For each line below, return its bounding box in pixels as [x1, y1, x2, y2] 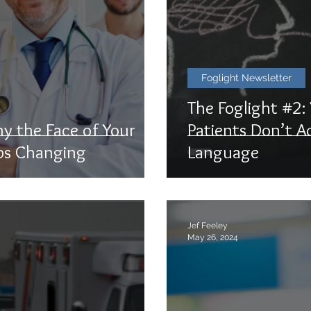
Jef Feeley [187, 221, 228, 230]
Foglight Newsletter [201, 72, 292, 83]
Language [187, 141, 259, 163]
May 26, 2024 [187, 232, 238, 242]
